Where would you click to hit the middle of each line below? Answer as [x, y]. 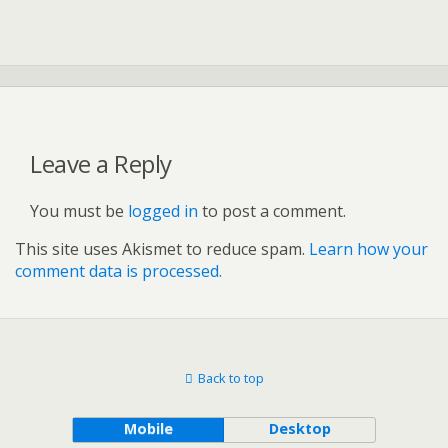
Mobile [148, 428]
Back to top [230, 377]
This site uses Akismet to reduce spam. [162, 248]
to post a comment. [272, 210]
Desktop [299, 428]
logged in [163, 210]
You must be [79, 210]
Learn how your [368, 248]
